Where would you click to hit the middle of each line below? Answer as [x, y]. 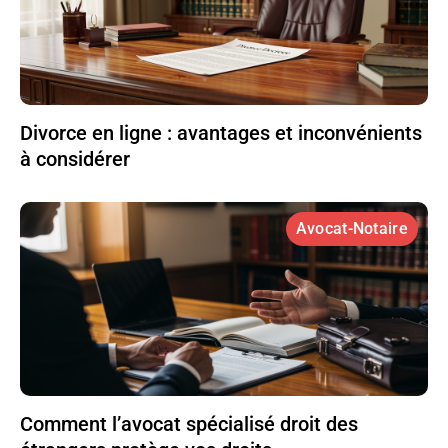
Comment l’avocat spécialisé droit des [189, 423]
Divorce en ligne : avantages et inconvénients [221, 132]
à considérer [75, 158]
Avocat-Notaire [351, 228]
